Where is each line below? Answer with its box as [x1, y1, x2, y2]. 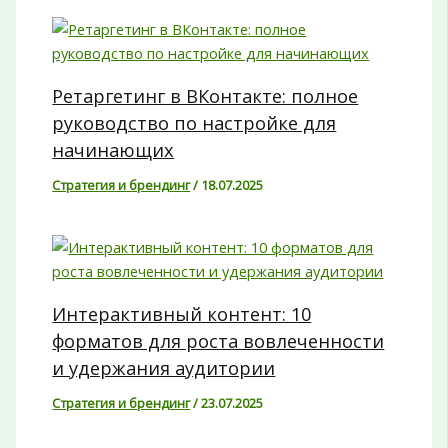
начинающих [52, 138, 175, 163]
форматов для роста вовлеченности [52, 328, 385, 353]
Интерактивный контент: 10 [52, 301, 312, 326]
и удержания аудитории [52, 355, 276, 380]
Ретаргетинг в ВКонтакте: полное [52, 84, 359, 109]
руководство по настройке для [52, 111, 337, 136]
